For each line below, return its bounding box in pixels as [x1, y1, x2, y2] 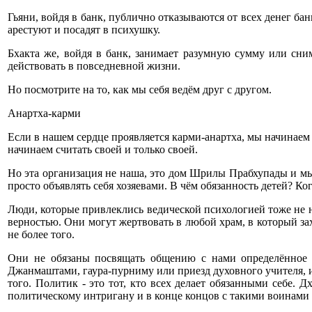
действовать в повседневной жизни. [8, 60, 180, 72]
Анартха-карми [8, 107, 81, 119]
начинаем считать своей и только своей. [8, 143, 198, 155]
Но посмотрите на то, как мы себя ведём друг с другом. [8, 84, 272, 95]
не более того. [8, 228, 75, 240]
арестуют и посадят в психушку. [8, 24, 160, 36]
